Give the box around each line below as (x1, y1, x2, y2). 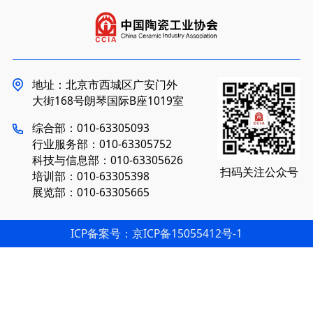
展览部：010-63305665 (31, 184, 150, 200)
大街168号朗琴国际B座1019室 (31, 93, 184, 109)
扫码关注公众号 (219, 163, 298, 180)
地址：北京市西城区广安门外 (31, 77, 177, 93)
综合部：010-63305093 (31, 119, 150, 136)
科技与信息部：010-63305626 (31, 152, 183, 168)
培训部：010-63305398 (31, 168, 150, 184)
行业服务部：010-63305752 (31, 136, 172, 152)
